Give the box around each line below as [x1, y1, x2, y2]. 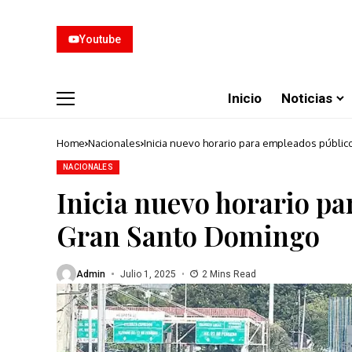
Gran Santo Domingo [57, 217, 320, 254]
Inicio [228, 90, 262, 106]
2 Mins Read [202, 268, 256, 280]
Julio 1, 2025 [119, 268, 176, 280]
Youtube [79, 33, 121, 46]
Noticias [281, 90, 332, 106]
